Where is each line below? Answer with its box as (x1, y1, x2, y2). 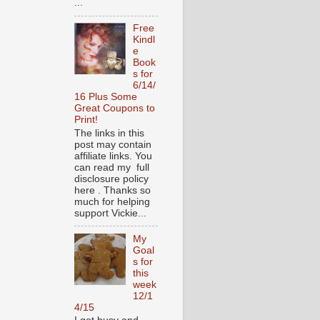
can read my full (74, 161, 149, 173)
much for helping (74, 196, 150, 207)
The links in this (74, 127, 144, 139)
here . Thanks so (74, 184, 151, 196)
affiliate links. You (74, 150, 152, 161)
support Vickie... (74, 207, 146, 219)
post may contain (74, 139, 151, 150)
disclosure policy (74, 173, 149, 184)
